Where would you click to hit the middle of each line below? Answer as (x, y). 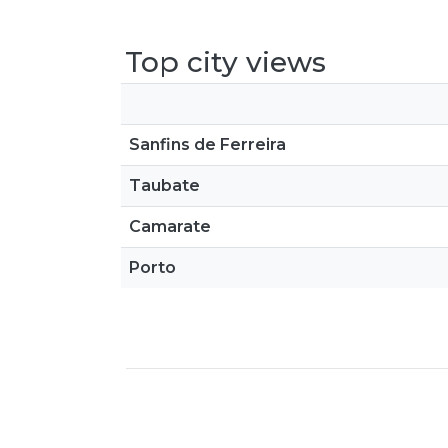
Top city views (225, 62)
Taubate (164, 185)
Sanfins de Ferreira (207, 144)
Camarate (170, 226)
